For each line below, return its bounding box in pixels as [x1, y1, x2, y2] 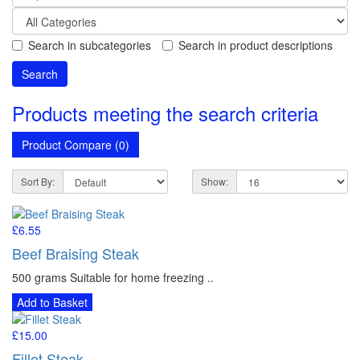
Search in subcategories [28, 36, 151, 53]
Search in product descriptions [178, 36, 333, 53]
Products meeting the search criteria [12, 98, 318, 127]
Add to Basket [17, 293, 88, 310]
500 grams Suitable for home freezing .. [12, 268, 214, 285]
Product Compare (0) [22, 136, 129, 153]
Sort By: [21, 174, 55, 188]
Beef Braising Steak [12, 242, 139, 264]
